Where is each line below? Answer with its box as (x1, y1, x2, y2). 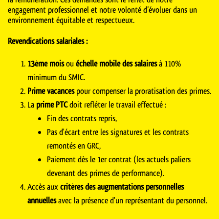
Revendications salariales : (8, 35, 88, 46)
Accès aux (27, 181, 60, 192)
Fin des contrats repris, (47, 112, 117, 124)
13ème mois (27, 58, 64, 69)
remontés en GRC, (47, 140, 101, 151)
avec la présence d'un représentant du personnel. (56, 195, 207, 206)
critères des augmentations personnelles (60, 181, 184, 192)
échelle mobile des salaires (76, 58, 157, 69)
